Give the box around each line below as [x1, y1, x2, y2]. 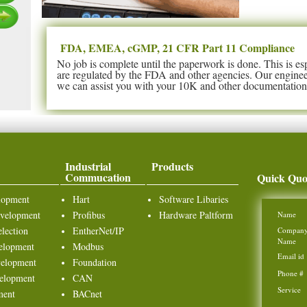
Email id [278, 251, 304, 261]
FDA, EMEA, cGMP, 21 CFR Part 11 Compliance [60, 40, 295, 56]
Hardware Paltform [159, 208, 233, 221]
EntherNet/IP [73, 224, 124, 237]
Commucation [65, 169, 131, 185]
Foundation [73, 256, 116, 269]
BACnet [73, 287, 102, 300]
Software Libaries [159, 193, 228, 206]
